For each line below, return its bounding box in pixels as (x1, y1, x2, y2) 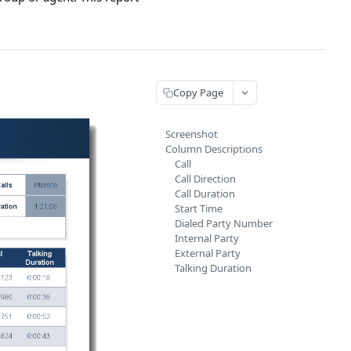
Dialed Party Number (175, 216, 273, 230)
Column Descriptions (165, 142, 262, 156)
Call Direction (175, 172, 236, 186)
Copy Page (173, 85, 223, 100)
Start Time (175, 201, 223, 215)
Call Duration (175, 186, 235, 201)
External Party (175, 246, 241, 260)
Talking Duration (175, 261, 251, 275)
